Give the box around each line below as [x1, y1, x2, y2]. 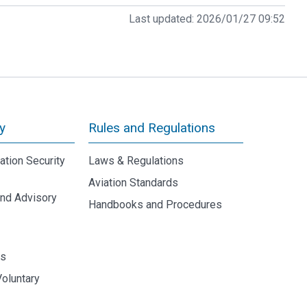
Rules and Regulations [88, 120, 215, 136]
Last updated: [129, 12, 194, 25]
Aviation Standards [88, 176, 178, 189]
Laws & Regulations [88, 154, 184, 167]
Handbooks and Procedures [88, 198, 222, 211]
